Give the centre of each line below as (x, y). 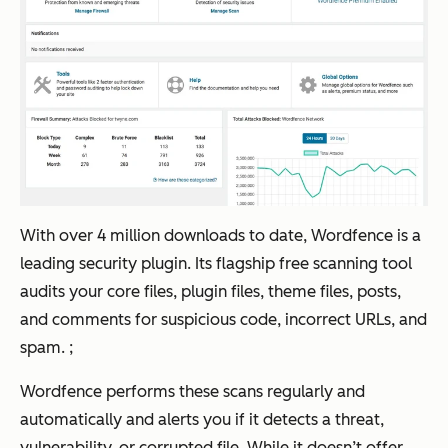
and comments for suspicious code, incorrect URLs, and (223, 320)
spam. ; (46, 348)
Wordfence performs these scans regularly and (192, 392)
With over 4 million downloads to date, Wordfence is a (220, 236)
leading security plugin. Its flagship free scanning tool (216, 264)
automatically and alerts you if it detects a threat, (202, 420)
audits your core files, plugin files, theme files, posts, (210, 292)
